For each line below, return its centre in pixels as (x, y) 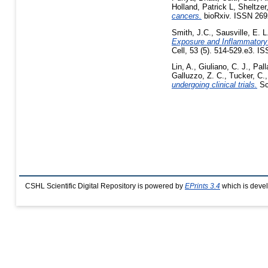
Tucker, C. (247, 76)
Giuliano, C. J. (223, 67)
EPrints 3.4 (202, 186)
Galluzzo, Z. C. (198, 76)
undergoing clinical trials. (214, 85)
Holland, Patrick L (202, 7)
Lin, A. (183, 67)
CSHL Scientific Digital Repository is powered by (105, 186)
